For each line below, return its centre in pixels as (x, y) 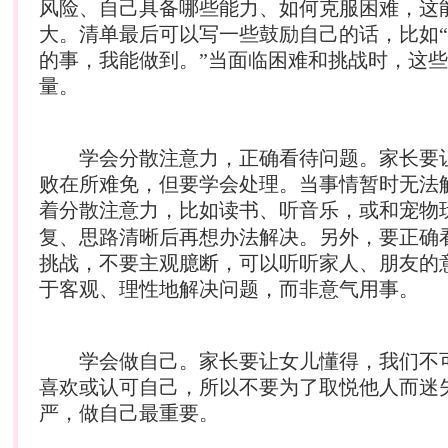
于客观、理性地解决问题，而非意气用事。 (228, 288)
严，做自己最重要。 (128, 412)
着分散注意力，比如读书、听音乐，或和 (218, 209)
